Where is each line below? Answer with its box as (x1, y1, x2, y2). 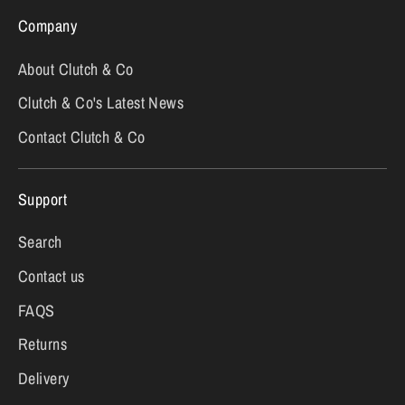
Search (18, 231, 62, 254)
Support (18, 187, 68, 211)
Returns (18, 333, 68, 356)
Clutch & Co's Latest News (18, 91, 184, 115)
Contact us (18, 264, 85, 287)
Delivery (18, 367, 70, 391)
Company (18, 14, 78, 38)
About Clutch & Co (18, 57, 134, 80)
